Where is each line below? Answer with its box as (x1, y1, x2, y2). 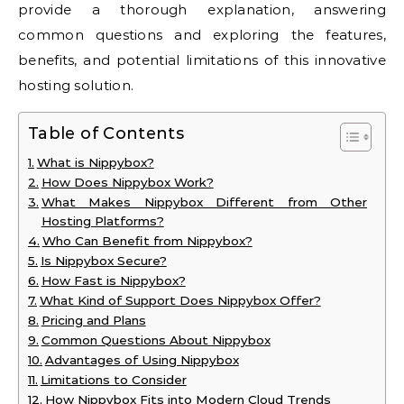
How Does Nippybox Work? (41, 175, 214, 190)
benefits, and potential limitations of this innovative (18, 51, 386, 69)
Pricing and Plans (41, 313, 146, 328)
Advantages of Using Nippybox (44, 353, 239, 368)
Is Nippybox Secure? (40, 253, 167, 269)
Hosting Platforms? (41, 214, 164, 229)
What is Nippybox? (36, 155, 154, 170)
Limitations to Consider (40, 372, 187, 388)
